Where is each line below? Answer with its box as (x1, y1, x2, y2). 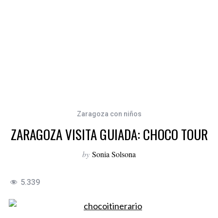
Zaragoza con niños (76, 110, 142, 118)
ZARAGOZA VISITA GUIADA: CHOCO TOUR (10, 125, 208, 145)
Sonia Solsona (92, 149, 136, 160)
